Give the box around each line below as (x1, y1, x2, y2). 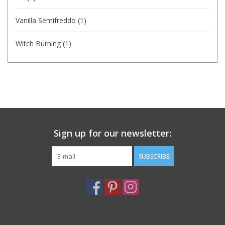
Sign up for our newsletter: (54, 127, 171, 139)
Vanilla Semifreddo (16, 15, 78, 25)
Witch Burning (16, 38, 63, 48)
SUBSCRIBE (138, 152, 169, 161)
